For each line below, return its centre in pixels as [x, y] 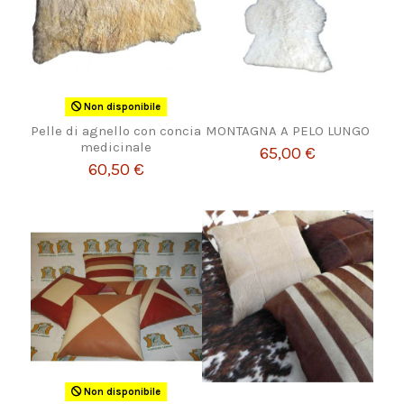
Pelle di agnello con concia [116, 131]
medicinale [116, 147]
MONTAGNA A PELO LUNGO [288, 131]
